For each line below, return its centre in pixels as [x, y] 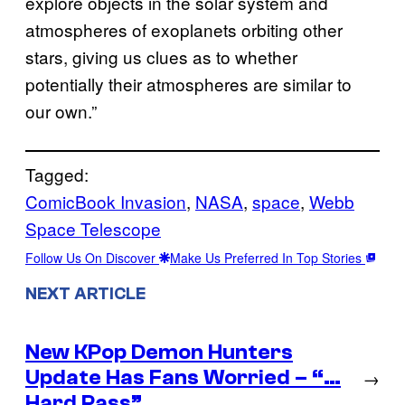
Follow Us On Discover [92, 257]
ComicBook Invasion [106, 201]
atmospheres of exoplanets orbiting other [184, 29]
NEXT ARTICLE [85, 293]
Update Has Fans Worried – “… [183, 377]
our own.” [61, 110]
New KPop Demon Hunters [159, 352]
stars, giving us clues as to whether [161, 56]
